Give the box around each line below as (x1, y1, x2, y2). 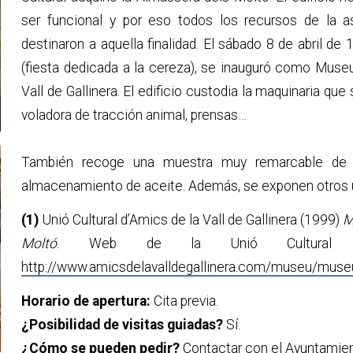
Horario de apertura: (21, 292, 151, 309)
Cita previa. (150, 292, 219, 309)
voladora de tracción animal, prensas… (21, 106, 251, 123)
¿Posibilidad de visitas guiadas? (21, 316, 224, 333)
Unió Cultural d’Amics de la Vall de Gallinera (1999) (39, 211, 340, 228)
